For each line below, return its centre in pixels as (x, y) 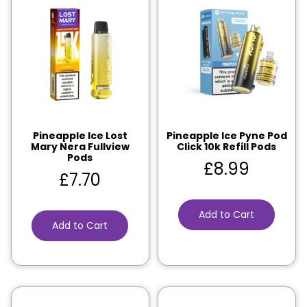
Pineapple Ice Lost (80, 135)
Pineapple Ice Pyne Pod (226, 135)
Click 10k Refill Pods (227, 146)
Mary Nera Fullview (80, 146)
